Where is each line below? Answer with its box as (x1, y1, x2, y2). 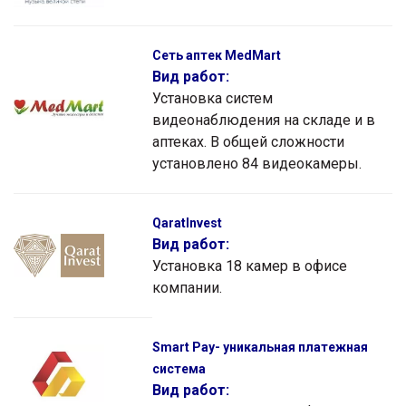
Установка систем (152, 89, 273, 107)
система (152, 361, 206, 376)
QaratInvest (152, 215, 222, 230)
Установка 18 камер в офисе (152, 256, 347, 275)
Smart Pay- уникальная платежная (152, 339, 368, 354)
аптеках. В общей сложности (152, 132, 344, 150)
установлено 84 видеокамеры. (152, 154, 362, 172)
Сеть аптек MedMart (152, 47, 281, 63)
